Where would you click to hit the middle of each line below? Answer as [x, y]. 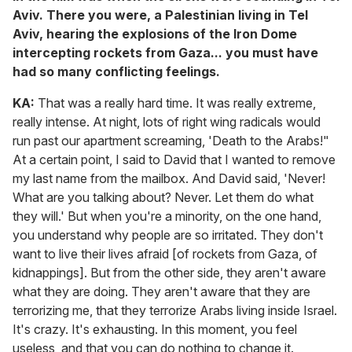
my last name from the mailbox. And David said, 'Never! [169, 178]
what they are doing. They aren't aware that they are [161, 291]
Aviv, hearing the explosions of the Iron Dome [155, 33]
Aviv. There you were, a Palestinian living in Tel [160, 15]
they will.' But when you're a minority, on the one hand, [167, 216]
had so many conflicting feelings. [116, 71]
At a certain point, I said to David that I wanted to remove [174, 159]
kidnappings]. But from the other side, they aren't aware [169, 272]
